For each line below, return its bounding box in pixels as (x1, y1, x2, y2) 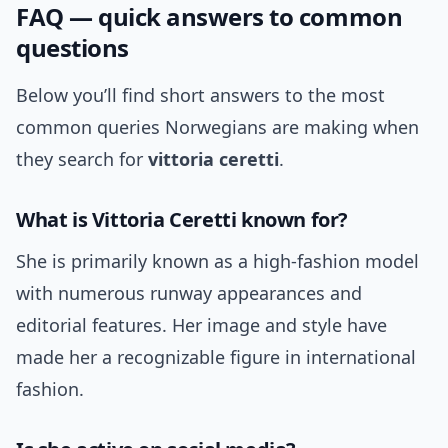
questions (16, 31, 129, 65)
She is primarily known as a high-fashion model (16, 249, 419, 274)
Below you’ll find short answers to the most (16, 83, 385, 108)
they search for (16, 147, 148, 172)
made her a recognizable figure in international (16, 345, 416, 370)
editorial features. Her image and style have (16, 313, 387, 338)
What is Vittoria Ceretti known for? (16, 206, 348, 234)
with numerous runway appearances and (16, 281, 362, 306)
